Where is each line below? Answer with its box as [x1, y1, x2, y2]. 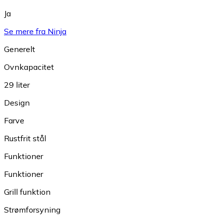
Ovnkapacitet [4, 61, 54, 72]
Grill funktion [4, 186, 51, 197]
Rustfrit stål [4, 133, 46, 143]
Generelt [4, 44, 35, 54]
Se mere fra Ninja [4, 26, 66, 36]
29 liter [4, 79, 30, 90]
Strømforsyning [4, 204, 60, 215]
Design [4, 97, 30, 108]
